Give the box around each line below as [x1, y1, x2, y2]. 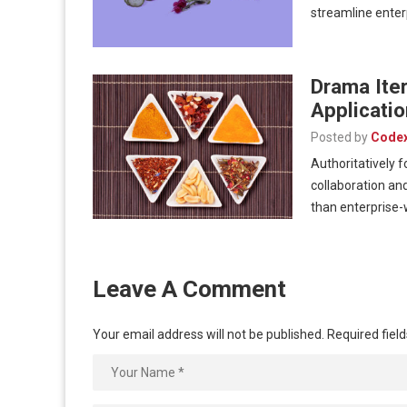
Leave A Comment [93, 274, 286, 303]
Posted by [311, 129, 368, 144]
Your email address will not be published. [93, 326, 324, 342]
